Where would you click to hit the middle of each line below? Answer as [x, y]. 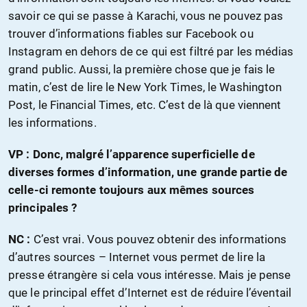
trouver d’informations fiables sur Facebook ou [131, 34]
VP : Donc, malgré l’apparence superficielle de [132, 155]
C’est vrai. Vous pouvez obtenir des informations [159, 240]
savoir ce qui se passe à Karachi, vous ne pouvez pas [146, 16]
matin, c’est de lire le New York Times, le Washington [145, 87]
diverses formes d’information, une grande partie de [148, 172]
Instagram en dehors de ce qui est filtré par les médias [151, 52]
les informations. [52, 123]
